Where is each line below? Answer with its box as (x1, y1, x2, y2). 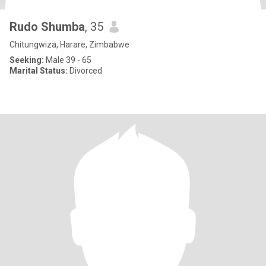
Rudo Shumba (9, 20, 85, 34)
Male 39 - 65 (44, 55, 91, 65)
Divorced (68, 66, 102, 75)
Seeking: (9, 55, 44, 65)
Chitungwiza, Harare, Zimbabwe (9, 40, 129, 49)
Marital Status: (9, 66, 68, 75)
